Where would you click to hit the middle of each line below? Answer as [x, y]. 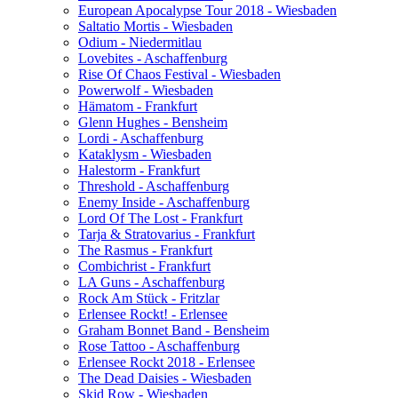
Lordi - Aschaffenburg [141, 138]
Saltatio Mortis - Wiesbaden [155, 26]
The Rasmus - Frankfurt [145, 250]
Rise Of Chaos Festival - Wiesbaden [179, 74]
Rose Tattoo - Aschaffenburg [159, 346]
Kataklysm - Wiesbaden [145, 154]
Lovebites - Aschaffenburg [153, 58]
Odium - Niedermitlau [140, 42]
